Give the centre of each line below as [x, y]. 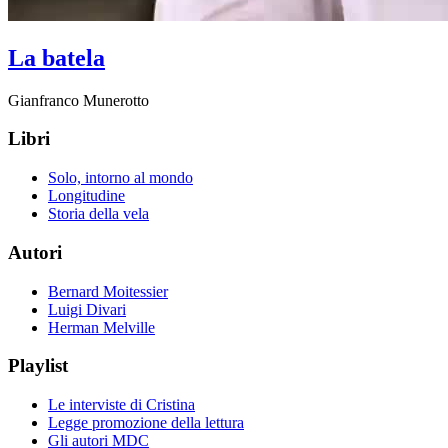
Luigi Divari [87, 309]
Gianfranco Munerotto [78, 100]
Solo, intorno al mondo [120, 178]
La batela [56, 57]
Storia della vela [98, 214]
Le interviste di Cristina [121, 404]
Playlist [38, 366]
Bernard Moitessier [108, 291]
